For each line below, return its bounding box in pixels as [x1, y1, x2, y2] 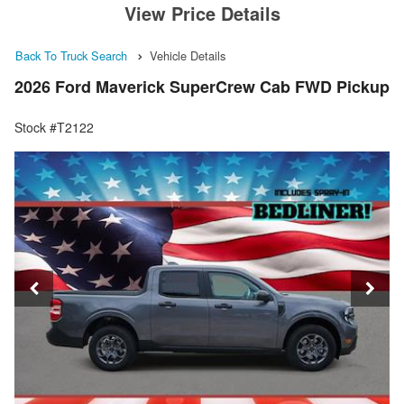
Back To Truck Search [15, 47, 127, 64]
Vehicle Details [150, 47, 225, 64]
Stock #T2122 [14, 118, 94, 137]
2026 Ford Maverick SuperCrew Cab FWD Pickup [14, 75, 390, 99]
